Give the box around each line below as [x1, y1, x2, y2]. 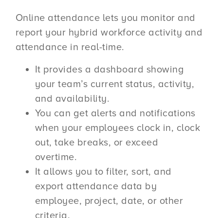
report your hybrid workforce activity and [15, 26, 203, 38]
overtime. [35, 151, 77, 163]
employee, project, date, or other [35, 195, 183, 207]
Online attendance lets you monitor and [15, 12, 196, 24]
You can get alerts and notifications [35, 108, 196, 120]
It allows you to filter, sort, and [35, 166, 172, 178]
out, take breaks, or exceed [35, 137, 159, 149]
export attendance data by [35, 181, 157, 193]
